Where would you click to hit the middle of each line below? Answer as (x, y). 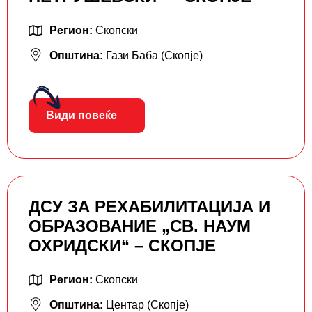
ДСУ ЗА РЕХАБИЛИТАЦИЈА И (149, 206)
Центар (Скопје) (147, 304)
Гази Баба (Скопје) (154, 55)
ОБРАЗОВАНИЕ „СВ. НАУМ (140, 226)
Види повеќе (81, 115)
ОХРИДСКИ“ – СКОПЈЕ (122, 245)
